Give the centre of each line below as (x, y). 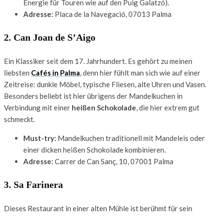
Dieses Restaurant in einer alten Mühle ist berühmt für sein (98, 208)
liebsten (17, 72)
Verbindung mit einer (38, 107)
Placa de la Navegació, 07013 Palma (112, 14)
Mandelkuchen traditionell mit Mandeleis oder (131, 138)
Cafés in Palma (55, 72)
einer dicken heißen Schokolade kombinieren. (94, 149)
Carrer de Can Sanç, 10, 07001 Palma (113, 161)
